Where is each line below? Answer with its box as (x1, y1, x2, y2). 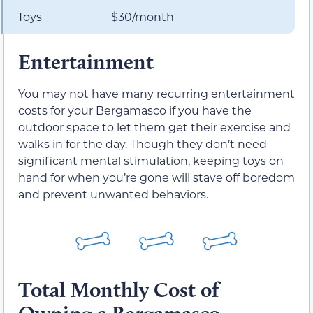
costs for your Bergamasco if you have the (18, 103, 252, 118)
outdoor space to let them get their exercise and (18, 119, 291, 135)
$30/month (111, 9, 174, 24)
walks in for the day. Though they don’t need (18, 136, 267, 152)
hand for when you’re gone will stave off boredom (18, 170, 295, 185)
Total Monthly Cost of (18, 277, 219, 303)
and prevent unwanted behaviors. (18, 187, 208, 202)
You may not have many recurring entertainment (18, 86, 295, 101)
